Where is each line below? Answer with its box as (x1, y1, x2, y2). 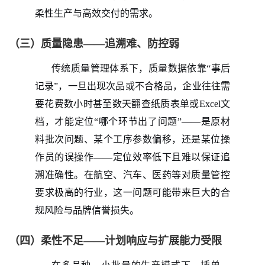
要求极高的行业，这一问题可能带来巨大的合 (35, 187, 230, 198)
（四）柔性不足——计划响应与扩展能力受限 (9, 234, 222, 247)
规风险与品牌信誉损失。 (35, 205, 139, 215)
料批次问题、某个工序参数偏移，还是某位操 (35, 134, 230, 144)
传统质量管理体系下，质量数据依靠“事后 (51, 63, 230, 73)
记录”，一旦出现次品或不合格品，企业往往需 (35, 80, 230, 91)
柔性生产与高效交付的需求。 (35, 8, 158, 18)
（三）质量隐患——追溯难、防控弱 (9, 37, 179, 50)
